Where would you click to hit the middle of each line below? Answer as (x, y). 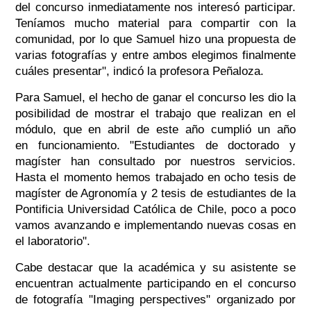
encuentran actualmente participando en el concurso (155, 284)
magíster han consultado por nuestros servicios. (155, 162)
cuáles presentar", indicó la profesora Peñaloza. (139, 72)
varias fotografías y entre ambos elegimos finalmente (155, 56)
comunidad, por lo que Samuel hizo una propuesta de (155, 40)
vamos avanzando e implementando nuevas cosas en (155, 226)
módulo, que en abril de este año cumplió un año (155, 130)
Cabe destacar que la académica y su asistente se (155, 268)
